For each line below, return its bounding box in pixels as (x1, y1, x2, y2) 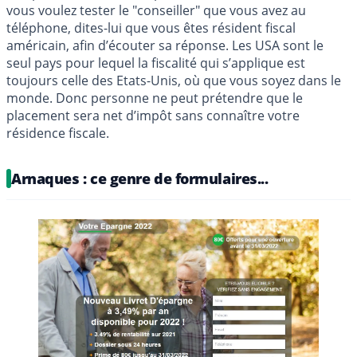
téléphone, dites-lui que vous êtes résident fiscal (6, 18, 296, 37)
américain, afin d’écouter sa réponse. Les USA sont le (6, 36, 324, 54)
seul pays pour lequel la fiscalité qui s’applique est (6, 53, 305, 72)
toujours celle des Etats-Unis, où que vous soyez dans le (6, 71, 341, 89)
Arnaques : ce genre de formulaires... (11, 168, 269, 188)
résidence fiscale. (6, 124, 109, 142)
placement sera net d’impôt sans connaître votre (6, 106, 300, 124)
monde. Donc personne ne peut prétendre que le (6, 88, 303, 107)
